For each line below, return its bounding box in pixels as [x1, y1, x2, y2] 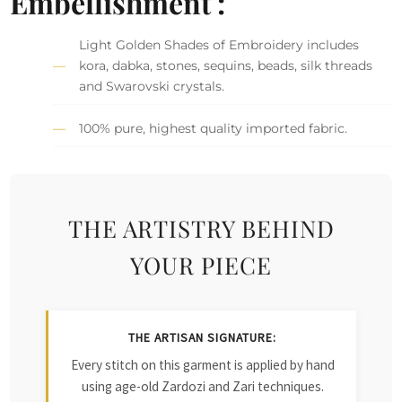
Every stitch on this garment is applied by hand [70, 355, 335, 373]
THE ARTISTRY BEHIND [67, 212, 335, 243]
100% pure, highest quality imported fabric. [79, 119, 348, 136]
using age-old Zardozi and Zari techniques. [81, 377, 324, 395]
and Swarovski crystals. [79, 77, 225, 94]
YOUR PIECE [130, 249, 272, 280]
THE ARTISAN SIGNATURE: [128, 329, 276, 345]
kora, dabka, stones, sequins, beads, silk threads [79, 57, 373, 74]
